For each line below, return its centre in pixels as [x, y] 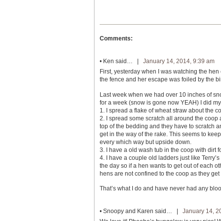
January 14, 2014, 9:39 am [179, 61]
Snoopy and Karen [128, 211]
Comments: [116, 39]
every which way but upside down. [146, 142]
